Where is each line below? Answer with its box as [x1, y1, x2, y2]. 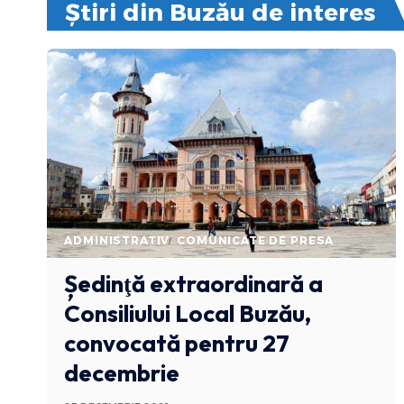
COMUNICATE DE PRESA [177, 234, 335, 248]
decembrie [64, 358, 180, 389]
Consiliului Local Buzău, [64, 298, 312, 329]
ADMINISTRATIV [64, 234, 170, 248]
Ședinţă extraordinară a [64, 269, 324, 299]
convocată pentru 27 [64, 328, 290, 359]
